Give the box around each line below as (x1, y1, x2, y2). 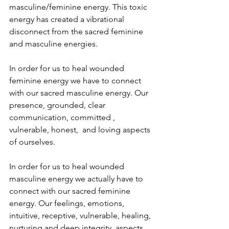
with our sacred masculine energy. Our (9, 88, 150, 98)
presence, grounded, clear (9, 100, 107, 110)
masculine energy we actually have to (9, 174, 145, 184)
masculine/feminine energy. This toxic (9, 2, 149, 12)
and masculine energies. (9, 39, 98, 49)
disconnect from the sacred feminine (9, 27, 145, 36)
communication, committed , (9, 112, 117, 122)
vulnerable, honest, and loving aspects (9, 125, 152, 134)
